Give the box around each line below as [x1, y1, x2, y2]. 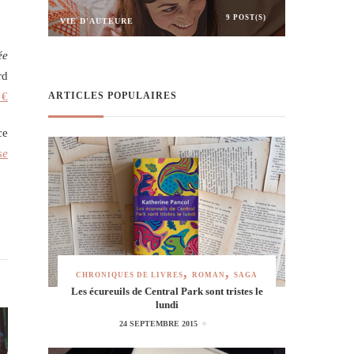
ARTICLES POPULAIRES [48, 89, 177, 101]
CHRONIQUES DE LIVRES [76, 270, 183, 279]
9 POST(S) [226, 13, 266, 21]
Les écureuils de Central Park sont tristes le [70, 284, 263, 297]
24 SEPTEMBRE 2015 [119, 318, 198, 328]
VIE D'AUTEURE [60, 16, 134, 25]
